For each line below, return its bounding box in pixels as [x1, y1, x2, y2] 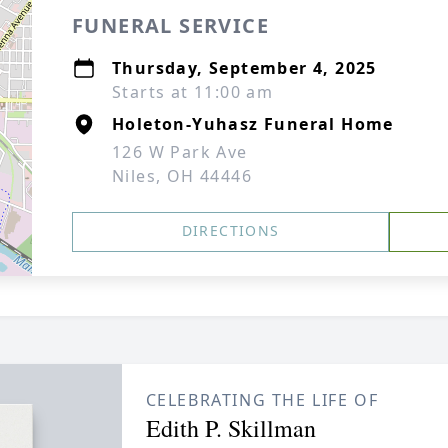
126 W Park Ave [112, 141, 248, 163]
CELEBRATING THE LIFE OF [145, 389, 379, 411]
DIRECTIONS [181, 221, 280, 240]
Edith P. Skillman [145, 412, 316, 444]
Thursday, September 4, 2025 [112, 57, 377, 79]
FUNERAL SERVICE [72, 12, 269, 39]
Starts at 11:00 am [112, 81, 274, 103]
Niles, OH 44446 [112, 165, 252, 187]
